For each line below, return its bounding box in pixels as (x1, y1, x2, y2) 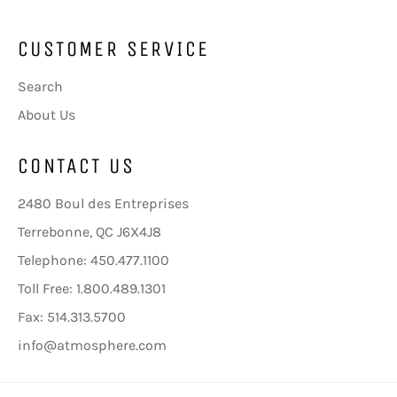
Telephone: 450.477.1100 (18, 252, 169, 269)
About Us (18, 106, 75, 124)
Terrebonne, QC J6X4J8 (18, 223, 161, 241)
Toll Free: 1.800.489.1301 (18, 280, 166, 298)
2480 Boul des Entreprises (18, 195, 189, 213)
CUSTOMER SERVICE (18, 36, 210, 62)
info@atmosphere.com (18, 337, 167, 354)
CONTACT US (18, 153, 135, 179)
